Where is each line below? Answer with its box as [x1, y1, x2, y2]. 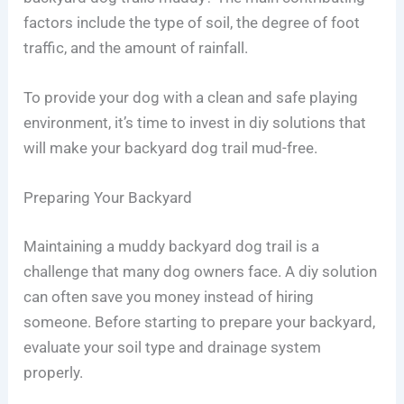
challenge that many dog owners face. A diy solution [23, 262, 378, 280]
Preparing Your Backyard [23, 188, 193, 207]
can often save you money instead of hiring [23, 287, 315, 306]
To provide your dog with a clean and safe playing [23, 87, 359, 106]
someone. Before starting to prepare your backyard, [23, 312, 376, 331]
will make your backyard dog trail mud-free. [23, 138, 318, 157]
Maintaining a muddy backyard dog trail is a [23, 236, 320, 255]
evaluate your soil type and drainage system [23, 337, 322, 356]
